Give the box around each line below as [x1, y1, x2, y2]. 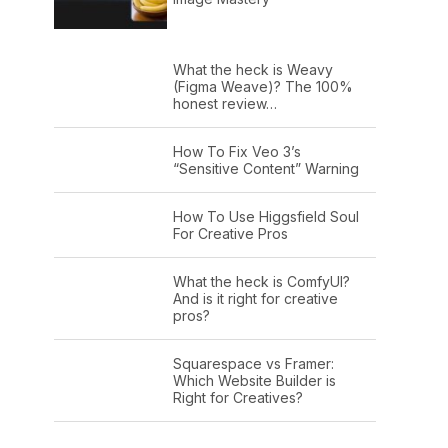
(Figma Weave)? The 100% [172, 77, 353, 95]
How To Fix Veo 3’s [172, 142, 301, 160]
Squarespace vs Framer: [172, 354, 334, 372]
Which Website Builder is [172, 371, 336, 389]
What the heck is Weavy [172, 60, 333, 78]
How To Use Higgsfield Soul [172, 207, 359, 225]
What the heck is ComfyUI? [172, 272, 350, 290]
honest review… [172, 94, 277, 112]
